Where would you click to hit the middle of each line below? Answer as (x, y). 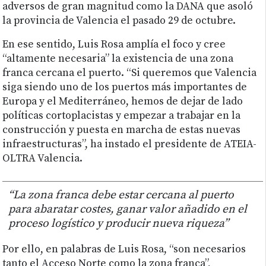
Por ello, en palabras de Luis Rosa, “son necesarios (124, 250)
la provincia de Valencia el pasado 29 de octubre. (119, 21)
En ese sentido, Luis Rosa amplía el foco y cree (114, 45)
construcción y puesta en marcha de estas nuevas (122, 130)
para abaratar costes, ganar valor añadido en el (128, 209)
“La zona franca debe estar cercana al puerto (121, 195)
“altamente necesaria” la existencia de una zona (118, 59)
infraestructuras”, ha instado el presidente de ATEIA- (130, 145)
